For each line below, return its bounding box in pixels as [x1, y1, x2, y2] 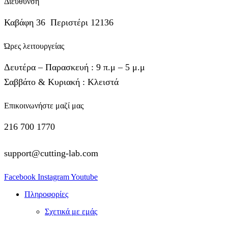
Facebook [4, 172, 36, 181]
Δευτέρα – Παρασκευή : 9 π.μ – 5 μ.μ [4, 62, 145, 72]
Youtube [71, 172, 98, 181]
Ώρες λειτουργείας [4, 41, 64, 50]
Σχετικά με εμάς [45, 207, 97, 216]
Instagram [38, 172, 69, 181]
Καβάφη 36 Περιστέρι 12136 [4, 17, 113, 27]
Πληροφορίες [24, 189, 68, 198]
